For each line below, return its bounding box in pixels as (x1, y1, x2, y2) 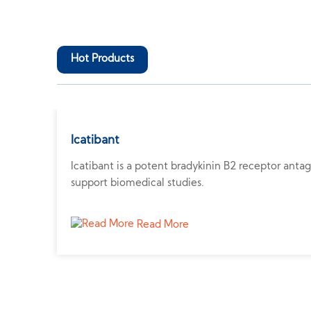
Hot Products (71, 54, 135, 65)
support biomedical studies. (71, 178, 205, 189)
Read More (134, 220, 190, 230)
